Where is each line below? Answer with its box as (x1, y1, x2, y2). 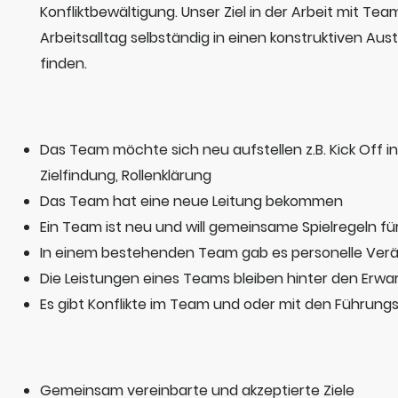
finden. (40, 53, 87, 74)
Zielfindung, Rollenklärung (40, 165, 211, 186)
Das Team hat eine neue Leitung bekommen (40, 191, 343, 211)
